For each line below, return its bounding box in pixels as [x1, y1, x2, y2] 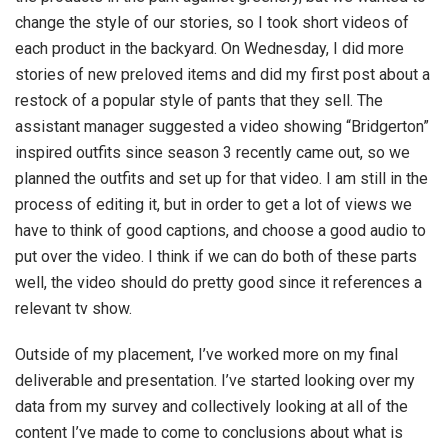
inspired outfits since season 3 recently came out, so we [15, 143, 410, 162]
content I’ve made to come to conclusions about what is [15, 423, 403, 442]
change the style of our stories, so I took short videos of [15, 13, 409, 32]
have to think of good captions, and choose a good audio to [15, 221, 426, 240]
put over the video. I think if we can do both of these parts [15, 247, 417, 266]
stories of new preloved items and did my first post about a [15, 65, 430, 84]
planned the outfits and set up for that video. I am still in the [15, 169, 428, 188]
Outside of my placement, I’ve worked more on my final [15, 345, 398, 364]
